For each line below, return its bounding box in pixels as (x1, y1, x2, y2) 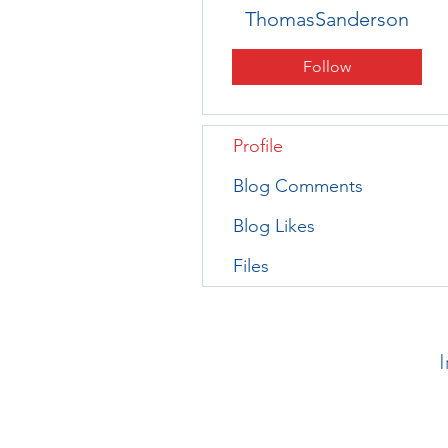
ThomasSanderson (245, 6, 409, 31)
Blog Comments (233, 174, 363, 197)
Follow (303, 56, 351, 76)
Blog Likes (233, 214, 315, 237)
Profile (233, 134, 283, 157)
